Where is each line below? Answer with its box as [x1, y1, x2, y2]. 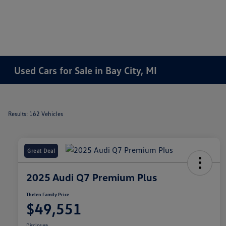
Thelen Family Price [26, 191, 69, 198]
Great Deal [27, 147, 55, 154]
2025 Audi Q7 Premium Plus [26, 171, 157, 184]
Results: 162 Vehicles [8, 110, 63, 118]
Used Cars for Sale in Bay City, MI [14, 64, 157, 76]
